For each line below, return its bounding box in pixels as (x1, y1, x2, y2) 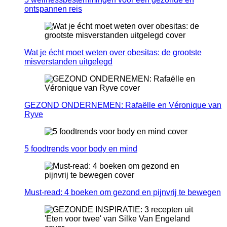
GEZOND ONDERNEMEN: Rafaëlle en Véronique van (24, 101, 221, 110)
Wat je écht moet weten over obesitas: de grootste (24, 48, 202, 57)
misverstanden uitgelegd (24, 57, 112, 66)
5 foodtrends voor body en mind (24, 144, 137, 154)
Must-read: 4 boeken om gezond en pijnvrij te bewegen (24, 188, 221, 197)
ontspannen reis (24, 5, 82, 14)
